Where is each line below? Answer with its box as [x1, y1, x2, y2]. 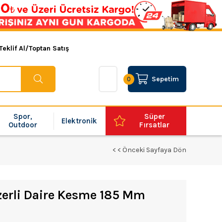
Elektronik [61, 116, 98, 125]
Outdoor [8, 120, 38, 129]
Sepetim [151, 75, 179, 83]
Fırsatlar [139, 120, 170, 129]
